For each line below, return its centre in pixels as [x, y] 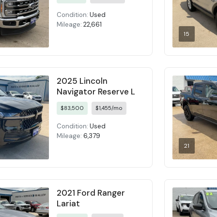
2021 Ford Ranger [91, 193]
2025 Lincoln [82, 81]
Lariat [69, 203]
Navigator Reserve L [96, 92]
